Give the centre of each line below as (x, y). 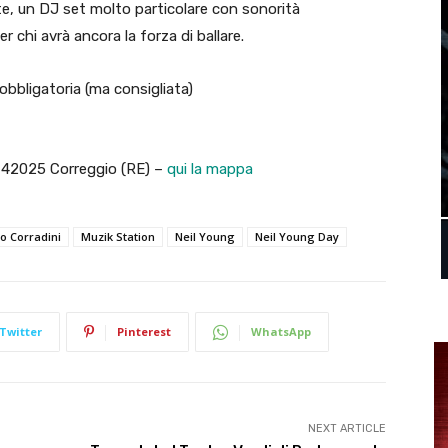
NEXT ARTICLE (346, 429)
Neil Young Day (297, 237)
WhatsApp (281, 332)
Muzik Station (118, 237)
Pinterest (144, 332)
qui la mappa (210, 169)
